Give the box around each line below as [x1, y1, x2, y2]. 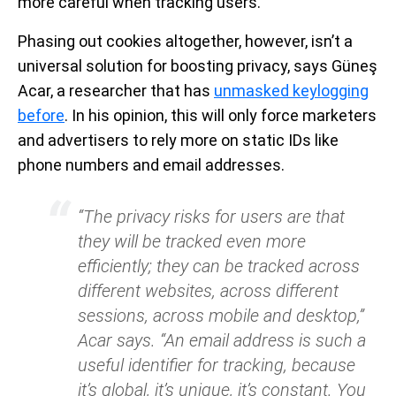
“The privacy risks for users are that [78, 205, 345, 227]
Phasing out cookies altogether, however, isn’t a [18, 31, 353, 50]
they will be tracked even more [78, 230, 306, 252]
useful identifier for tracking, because [78, 354, 355, 376]
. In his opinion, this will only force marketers [65, 105, 377, 125]
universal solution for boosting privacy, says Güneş [18, 56, 377, 75]
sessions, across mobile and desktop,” [78, 304, 364, 326]
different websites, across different [78, 279, 339, 301]
